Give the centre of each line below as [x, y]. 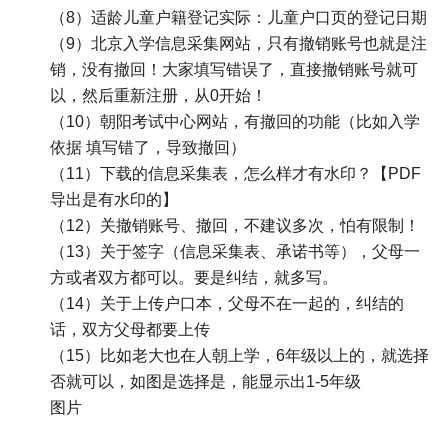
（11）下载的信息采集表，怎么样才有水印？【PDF [235, 174]
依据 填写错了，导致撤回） [148, 148]
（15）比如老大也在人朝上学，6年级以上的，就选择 [239, 356]
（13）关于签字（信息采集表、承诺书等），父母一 [235, 252]
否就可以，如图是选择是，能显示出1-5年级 [205, 382]
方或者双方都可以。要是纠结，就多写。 [194, 278]
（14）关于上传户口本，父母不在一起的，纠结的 [227, 304]
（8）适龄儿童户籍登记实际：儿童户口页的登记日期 [238, 18]
